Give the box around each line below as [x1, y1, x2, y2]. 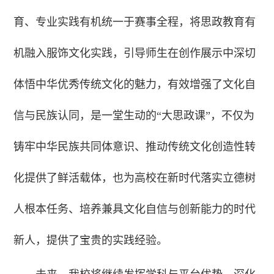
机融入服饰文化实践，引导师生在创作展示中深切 [13, 47, 256, 60]
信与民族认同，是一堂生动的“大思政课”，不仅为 [13, 109, 255, 122]
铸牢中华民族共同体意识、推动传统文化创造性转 [13, 141, 256, 154]
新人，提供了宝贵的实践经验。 [13, 234, 168, 247]
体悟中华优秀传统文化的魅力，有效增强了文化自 [13, 78, 256, 91]
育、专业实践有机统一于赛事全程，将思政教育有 [13, 16, 256, 29]
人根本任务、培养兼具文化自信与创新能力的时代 [13, 203, 256, 216]
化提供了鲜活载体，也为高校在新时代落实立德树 [13, 172, 256, 185]
